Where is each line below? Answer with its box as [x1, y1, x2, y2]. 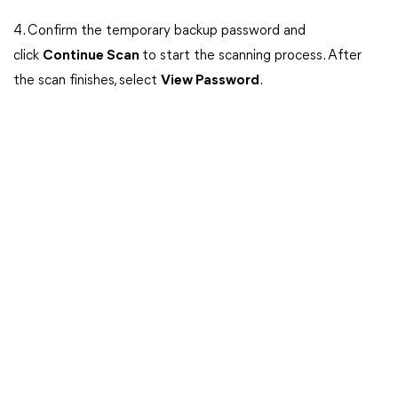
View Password [161, 74, 259, 88]
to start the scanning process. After [142, 49, 362, 63]
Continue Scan [43, 49, 142, 63]
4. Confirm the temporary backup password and [13, 24, 306, 38]
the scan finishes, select [13, 74, 161, 88]
